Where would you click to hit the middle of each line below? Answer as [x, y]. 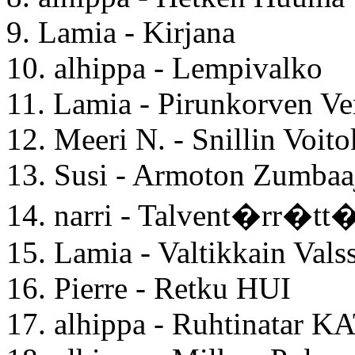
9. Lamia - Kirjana [121, 32]
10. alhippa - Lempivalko [164, 67]
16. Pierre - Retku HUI [149, 288]
